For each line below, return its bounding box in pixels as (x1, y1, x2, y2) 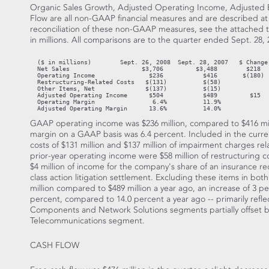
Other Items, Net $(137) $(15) (30, 85, 221, 92)
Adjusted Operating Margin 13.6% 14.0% (30, 105, 221, 112)
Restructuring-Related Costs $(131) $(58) (30, 79, 221, 86)
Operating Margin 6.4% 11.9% (30, 98, 221, 106)
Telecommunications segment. (30, 215, 145, 226)
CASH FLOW (30, 240, 79, 251)
